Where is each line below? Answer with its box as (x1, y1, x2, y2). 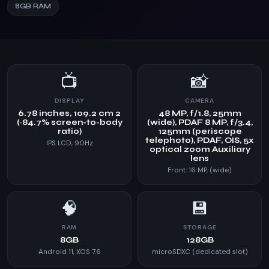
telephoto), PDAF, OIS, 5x (145, 136, 254, 145)
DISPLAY (54, 97, 85, 104)
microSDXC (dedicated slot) (151, 247, 248, 256)
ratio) (57, 127, 82, 136)
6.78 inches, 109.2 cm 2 (18, 109, 121, 118)
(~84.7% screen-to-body (16, 118, 122, 127)
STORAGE (183, 223, 217, 231)
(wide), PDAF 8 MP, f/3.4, (147, 118, 253, 127)
